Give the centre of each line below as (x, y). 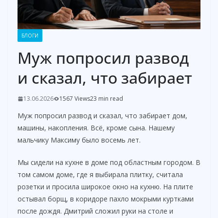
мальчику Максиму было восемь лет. (79, 140)
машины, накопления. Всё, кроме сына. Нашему (96, 128)
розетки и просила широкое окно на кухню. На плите (105, 187)
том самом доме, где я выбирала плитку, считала (100, 175)
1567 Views (75, 99)
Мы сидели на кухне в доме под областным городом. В (109, 163)
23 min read (107, 99)
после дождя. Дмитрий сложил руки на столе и (95, 211)
